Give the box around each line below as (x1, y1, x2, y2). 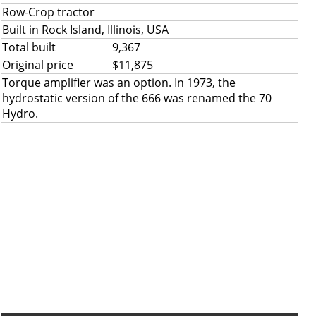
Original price (2, 57, 73, 73)
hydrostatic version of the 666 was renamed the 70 (2, 90, 272, 106)
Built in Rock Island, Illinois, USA (2, 22, 169, 37)
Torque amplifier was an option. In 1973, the (2, 75, 236, 90)
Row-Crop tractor (2, 4, 95, 20)
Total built (2, 39, 56, 55)
